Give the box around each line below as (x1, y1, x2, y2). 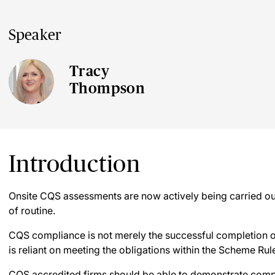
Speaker (9, 26, 62, 43)
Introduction (9, 150, 140, 177)
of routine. (9, 204, 55, 217)
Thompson (69, 80, 145, 96)
